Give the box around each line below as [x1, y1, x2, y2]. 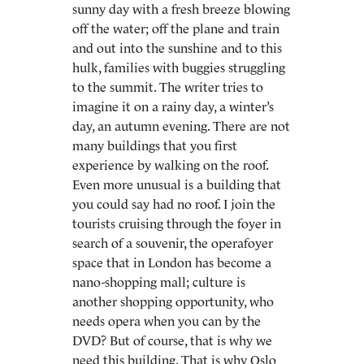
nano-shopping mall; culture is [72, 275, 245, 289]
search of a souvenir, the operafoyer [72, 236, 273, 250]
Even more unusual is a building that [72, 177, 281, 192]
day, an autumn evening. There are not [72, 119, 290, 133]
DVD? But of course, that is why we [72, 333, 272, 348]
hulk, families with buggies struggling [72, 60, 285, 75]
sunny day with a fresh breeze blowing [72, 2, 290, 16]
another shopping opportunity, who [72, 294, 274, 309]
